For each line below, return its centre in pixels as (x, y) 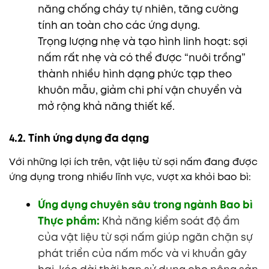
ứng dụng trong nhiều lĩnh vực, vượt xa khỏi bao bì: (130, 177)
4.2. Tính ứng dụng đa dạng (79, 138)
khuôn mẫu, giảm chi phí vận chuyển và (140, 90)
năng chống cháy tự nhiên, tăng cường (138, 9)
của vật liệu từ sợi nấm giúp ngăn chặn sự (145, 237)
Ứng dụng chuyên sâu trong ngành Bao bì (145, 204)
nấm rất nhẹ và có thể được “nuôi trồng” (141, 58)
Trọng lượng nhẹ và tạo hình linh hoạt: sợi (142, 42)
